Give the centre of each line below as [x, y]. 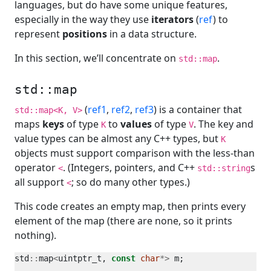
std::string [224, 168]
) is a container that [198, 109]
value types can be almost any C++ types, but [118, 139]
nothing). [35, 235]
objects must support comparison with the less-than [135, 153]
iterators [172, 19]
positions [85, 34]
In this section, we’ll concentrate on [96, 58]
